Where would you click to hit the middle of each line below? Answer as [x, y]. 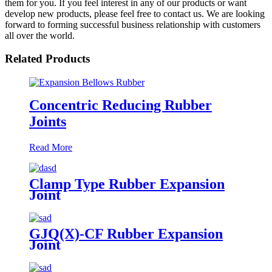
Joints [48, 121]
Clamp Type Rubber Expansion [127, 184]
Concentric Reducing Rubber [121, 105]
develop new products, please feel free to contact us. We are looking [135, 13]
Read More [51, 147]
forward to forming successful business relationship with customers [133, 24]
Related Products [47, 59]
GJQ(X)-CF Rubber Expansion [126, 233]
